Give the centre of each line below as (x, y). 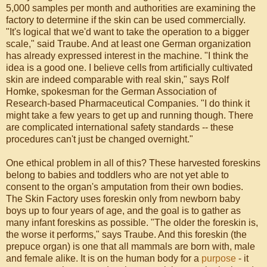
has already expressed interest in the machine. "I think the (127, 55)
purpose (219, 258)
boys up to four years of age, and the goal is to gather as (123, 210)
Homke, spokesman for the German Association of (111, 91)
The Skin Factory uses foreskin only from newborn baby (123, 198)
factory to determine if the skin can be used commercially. (126, 20)
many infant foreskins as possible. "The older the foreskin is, (132, 222)
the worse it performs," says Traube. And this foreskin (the (126, 234)
